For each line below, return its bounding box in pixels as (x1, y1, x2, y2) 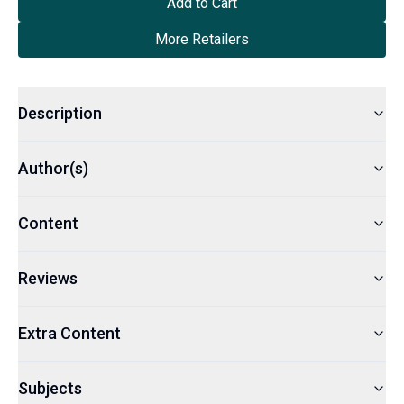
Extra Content (18, 323, 121, 343)
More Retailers (155, 30, 249, 48)
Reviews (18, 268, 78, 288)
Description (18, 103, 102, 123)
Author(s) (18, 158, 88, 178)
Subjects (18, 378, 82, 398)
